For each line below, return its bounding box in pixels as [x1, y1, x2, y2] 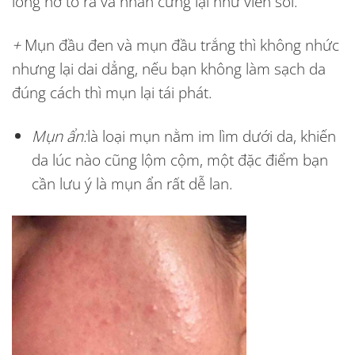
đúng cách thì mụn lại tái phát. [12, 81, 212, 103]
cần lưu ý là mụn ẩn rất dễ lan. [31, 172, 233, 194]
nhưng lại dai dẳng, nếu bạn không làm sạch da [12, 57, 326, 79]
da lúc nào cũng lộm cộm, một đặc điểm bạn [31, 148, 328, 170]
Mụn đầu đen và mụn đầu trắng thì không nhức [25, 33, 339, 55]
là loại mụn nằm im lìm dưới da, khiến [86, 124, 336, 147]
